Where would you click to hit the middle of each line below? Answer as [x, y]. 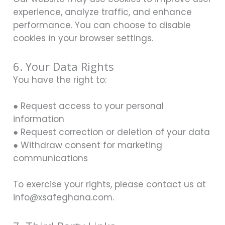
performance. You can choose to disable [102, 25]
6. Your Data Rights [64, 67]
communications [50, 158]
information [39, 119]
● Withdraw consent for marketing [88, 145]
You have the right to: [60, 80]
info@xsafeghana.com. [64, 198]
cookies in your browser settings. [83, 38]
